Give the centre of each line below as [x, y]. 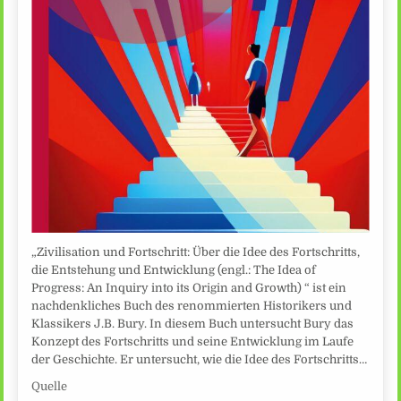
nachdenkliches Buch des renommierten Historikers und [192, 306]
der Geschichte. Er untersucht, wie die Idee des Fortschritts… [200, 360]
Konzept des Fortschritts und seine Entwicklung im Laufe [193, 342]
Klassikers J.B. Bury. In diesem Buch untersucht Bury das [193, 324]
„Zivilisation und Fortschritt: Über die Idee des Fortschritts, [196, 252]
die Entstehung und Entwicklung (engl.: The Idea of [174, 270]
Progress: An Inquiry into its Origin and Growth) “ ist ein [189, 288]
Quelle [50, 386]
